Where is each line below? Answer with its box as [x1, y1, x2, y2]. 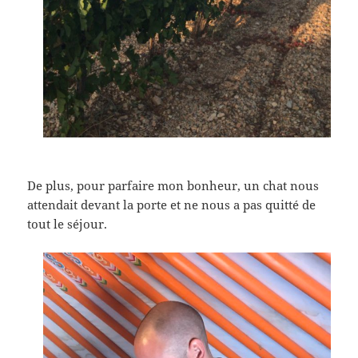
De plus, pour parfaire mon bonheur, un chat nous [27, 177, 320, 193]
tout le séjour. [27, 215, 108, 232]
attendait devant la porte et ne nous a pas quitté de [27, 196, 316, 213]
